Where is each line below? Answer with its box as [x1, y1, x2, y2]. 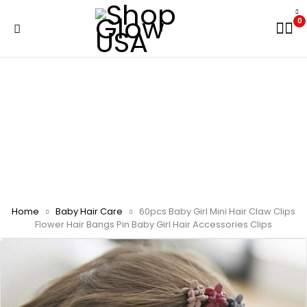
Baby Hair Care [56, 205, 123, 218]
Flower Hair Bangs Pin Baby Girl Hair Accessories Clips [35, 218, 272, 231]
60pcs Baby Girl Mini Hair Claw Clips [139, 205, 295, 218]
